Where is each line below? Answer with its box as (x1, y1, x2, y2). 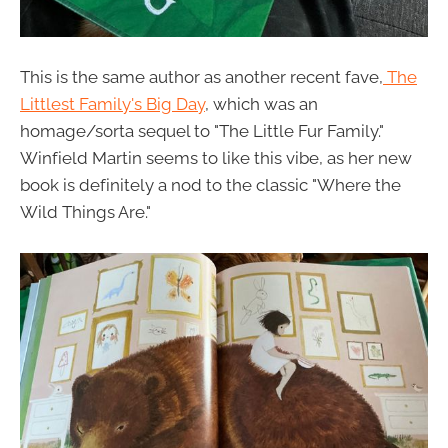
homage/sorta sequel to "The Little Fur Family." (20, 120, 384, 141)
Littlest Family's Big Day (20, 93, 205, 114)
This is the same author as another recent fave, (20, 66, 383, 87)
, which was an (205, 93, 318, 114)
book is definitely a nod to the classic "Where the (20, 174, 401, 195)
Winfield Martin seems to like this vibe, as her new (20, 147, 412, 168)
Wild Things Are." (20, 201, 151, 222)
